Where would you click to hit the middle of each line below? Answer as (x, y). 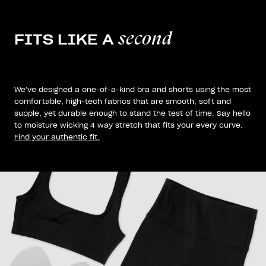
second (145, 38)
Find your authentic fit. (57, 137)
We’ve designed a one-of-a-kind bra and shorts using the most (133, 90)
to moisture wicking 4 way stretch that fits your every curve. (129, 125)
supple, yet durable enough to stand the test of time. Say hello (132, 113)
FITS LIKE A (66, 40)
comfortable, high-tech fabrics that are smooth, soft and (123, 102)
